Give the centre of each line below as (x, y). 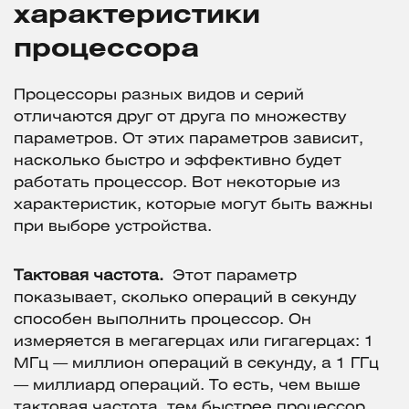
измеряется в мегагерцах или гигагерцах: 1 (194, 342)
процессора (106, 50)
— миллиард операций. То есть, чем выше (187, 386)
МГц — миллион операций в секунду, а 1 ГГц (196, 364)
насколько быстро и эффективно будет (178, 162)
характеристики (137, 16)
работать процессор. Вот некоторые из (177, 184)
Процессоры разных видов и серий (159, 96)
